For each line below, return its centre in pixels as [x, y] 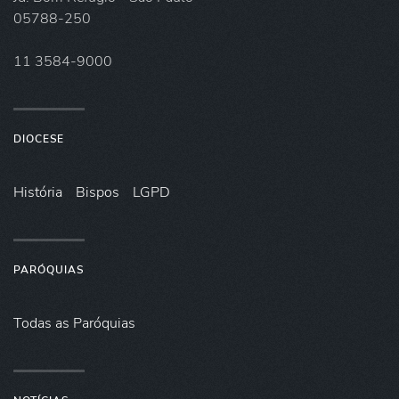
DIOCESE [39, 138]
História [38, 192]
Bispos [98, 192]
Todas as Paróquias [74, 323]
